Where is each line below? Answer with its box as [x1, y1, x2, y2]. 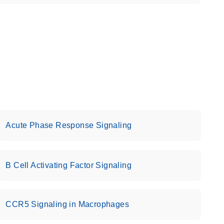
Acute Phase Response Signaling [5, 121, 132, 129]
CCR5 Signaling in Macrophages [5, 200, 129, 208]
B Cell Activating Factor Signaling [5, 161, 131, 169]
